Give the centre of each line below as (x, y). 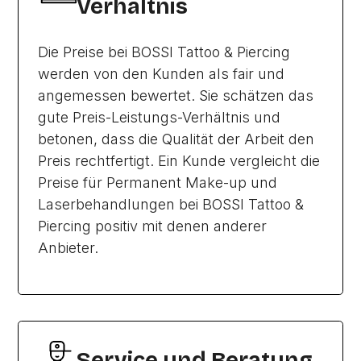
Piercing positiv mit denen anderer (153, 226)
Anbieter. (68, 248)
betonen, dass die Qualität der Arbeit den (176, 139)
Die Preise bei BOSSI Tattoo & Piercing (164, 52)
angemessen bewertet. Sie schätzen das (176, 95)
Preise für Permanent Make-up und (158, 183)
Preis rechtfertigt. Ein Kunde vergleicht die (179, 161)
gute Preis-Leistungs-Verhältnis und (160, 117)
